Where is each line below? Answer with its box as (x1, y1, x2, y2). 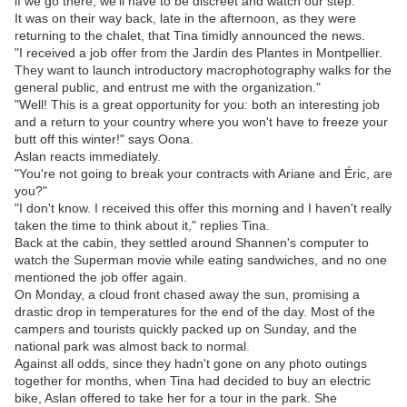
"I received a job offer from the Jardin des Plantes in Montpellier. (15, 45, 382, 61)
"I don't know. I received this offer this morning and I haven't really (15, 201, 392, 216)
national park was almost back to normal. (15, 339, 250, 354)
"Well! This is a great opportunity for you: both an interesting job (15, 97, 380, 113)
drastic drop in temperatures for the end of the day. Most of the (15, 304, 375, 320)
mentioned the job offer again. (15, 270, 187, 285)
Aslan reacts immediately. (15, 149, 161, 164)
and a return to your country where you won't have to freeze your (15, 114, 388, 130)
